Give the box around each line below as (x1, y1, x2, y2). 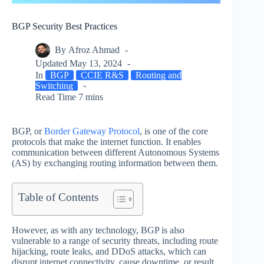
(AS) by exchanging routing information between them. (12, 157, 218, 168)
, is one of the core (140, 126, 208, 136)
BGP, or (12, 126, 44, 136)
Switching (35, 80, 73, 91)
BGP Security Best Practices (12, 21, 117, 32)
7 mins (78, 91, 104, 102)
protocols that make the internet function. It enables (12, 136, 201, 147)
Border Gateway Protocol (44, 126, 140, 136)
